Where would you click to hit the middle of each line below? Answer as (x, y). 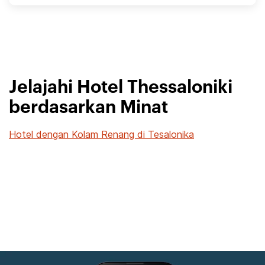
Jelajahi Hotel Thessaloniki (121, 88)
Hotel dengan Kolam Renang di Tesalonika (101, 134)
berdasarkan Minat (88, 108)
